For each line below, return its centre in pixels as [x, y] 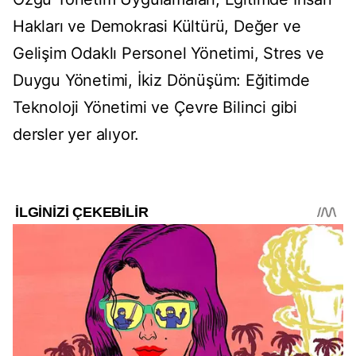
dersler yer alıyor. [76, 135]
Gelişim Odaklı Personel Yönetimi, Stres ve [168, 54]
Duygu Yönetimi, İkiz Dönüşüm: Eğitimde [161, 81]
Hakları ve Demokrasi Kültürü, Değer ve [157, 27]
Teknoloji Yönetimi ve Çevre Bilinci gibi [155, 108]
